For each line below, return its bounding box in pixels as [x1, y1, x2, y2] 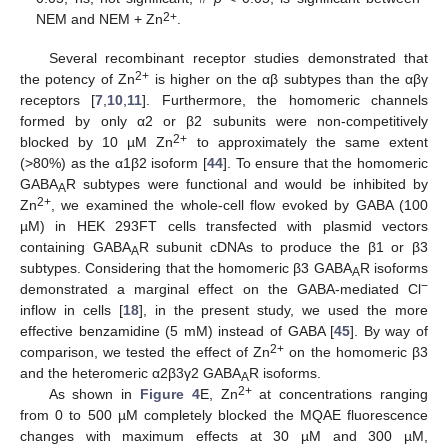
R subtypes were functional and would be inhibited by [66, 175, 428, 192]
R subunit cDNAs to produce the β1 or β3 [138, 238, 429, 255]
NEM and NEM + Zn [36, 11, 164, 28]
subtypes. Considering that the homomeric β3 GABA [20, 259, 352, 276]
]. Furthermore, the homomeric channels [142, 91, 429, 108]
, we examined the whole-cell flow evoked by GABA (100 [51, 196, 428, 213]
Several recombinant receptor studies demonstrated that [48, 49, 428, 66]
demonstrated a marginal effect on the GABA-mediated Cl [20, 280, 421, 297]
